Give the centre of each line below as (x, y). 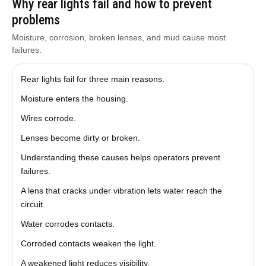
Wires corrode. (48, 118)
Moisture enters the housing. (74, 99)
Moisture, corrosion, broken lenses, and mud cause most (118, 37)
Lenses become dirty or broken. (80, 138)
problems (36, 20)
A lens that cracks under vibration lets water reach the (121, 191)
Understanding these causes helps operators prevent (120, 157)
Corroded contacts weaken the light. (88, 243)
